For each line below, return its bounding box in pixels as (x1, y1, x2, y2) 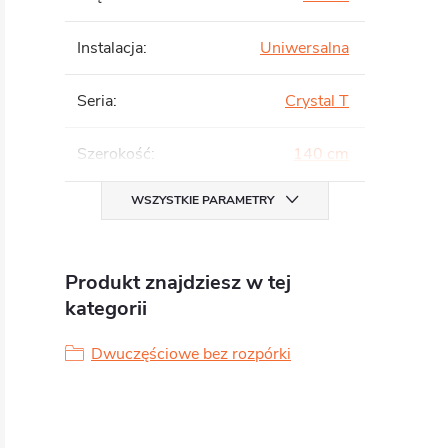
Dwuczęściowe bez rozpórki (91, 343, 291, 365)
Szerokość (77, 143, 151, 165)
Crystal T (285, 90, 349, 112)
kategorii (65, 295, 147, 322)
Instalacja (77, 37, 143, 59)
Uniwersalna (260, 37, 349, 59)
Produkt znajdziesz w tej (65, 269, 291, 296)
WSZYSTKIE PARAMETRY (131, 192, 274, 208)
